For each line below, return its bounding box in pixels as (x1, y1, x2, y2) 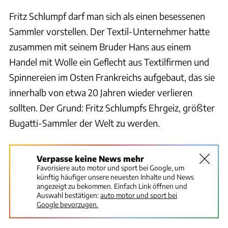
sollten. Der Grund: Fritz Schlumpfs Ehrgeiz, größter (9, 102, 215, 114)
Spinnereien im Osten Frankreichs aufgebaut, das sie (9, 71, 215, 83)
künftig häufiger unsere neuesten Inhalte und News (37, 173, 194, 182)
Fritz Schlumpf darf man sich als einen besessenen (9, 10, 205, 22)
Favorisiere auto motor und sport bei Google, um (37, 163, 184, 173)
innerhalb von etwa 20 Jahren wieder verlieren (9, 87, 192, 99)
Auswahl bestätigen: (37, 191, 99, 200)
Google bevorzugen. (37, 200, 98, 209)
